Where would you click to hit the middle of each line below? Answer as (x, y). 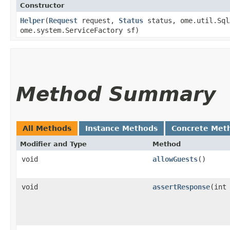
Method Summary (116, 94)
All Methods (47, 128)
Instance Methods (121, 128)
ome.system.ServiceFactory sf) (80, 30)
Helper (32, 20)
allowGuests (175, 159)
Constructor (42, 5)
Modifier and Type (53, 144)
